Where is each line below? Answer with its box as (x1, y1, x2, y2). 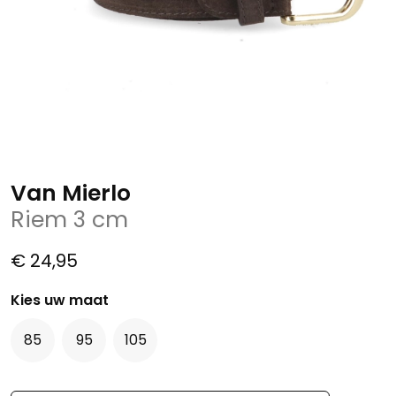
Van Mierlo (11, 178, 131, 209)
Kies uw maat (11, 290, 109, 311)
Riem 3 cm (11, 204, 128, 236)
